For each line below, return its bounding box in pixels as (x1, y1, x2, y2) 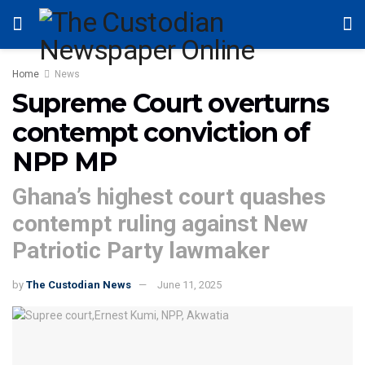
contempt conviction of (12, 117, 310, 148)
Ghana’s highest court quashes (12, 182, 326, 210)
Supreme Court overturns (12, 87, 329, 119)
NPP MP (12, 146, 117, 178)
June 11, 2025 (157, 278, 222, 291)
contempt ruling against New (12, 209, 308, 237)
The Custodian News (26, 278, 131, 291)
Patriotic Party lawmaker (12, 236, 270, 264)
